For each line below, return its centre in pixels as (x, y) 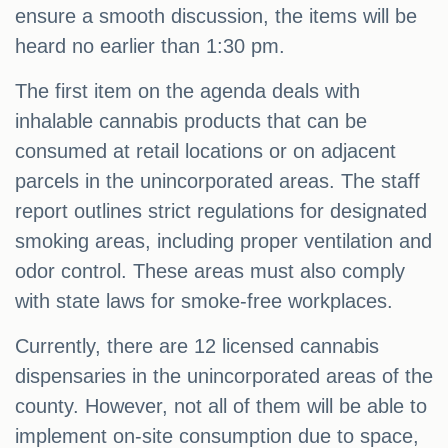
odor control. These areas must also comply (210, 271)
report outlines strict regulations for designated (221, 211)
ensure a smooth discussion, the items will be (216, 16)
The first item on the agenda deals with (187, 91)
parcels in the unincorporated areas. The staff (217, 181)
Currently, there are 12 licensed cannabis (197, 346)
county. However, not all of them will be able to (221, 406)
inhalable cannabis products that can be (191, 121)
